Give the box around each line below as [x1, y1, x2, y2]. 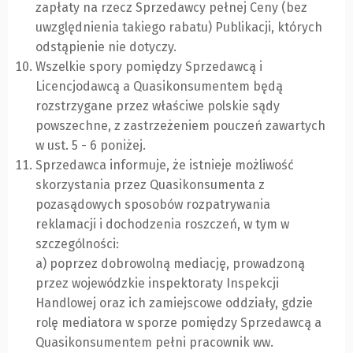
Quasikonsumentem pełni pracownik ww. [35, 335, 273, 351]
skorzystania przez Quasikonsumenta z [35, 177, 265, 193]
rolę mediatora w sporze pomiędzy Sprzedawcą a [35, 315, 321, 331]
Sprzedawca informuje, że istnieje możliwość [35, 158, 294, 173]
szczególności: [35, 236, 119, 252]
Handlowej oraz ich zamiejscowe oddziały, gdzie [35, 295, 313, 311]
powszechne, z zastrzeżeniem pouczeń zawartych [35, 118, 325, 134]
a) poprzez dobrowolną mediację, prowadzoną [35, 256, 305, 272]
